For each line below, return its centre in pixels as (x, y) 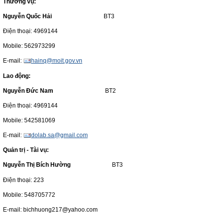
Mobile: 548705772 (29, 195)
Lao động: (17, 76)
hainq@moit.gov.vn (56, 61)
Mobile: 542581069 (29, 120)
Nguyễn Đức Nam (28, 91)
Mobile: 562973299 (29, 46)
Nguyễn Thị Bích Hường (38, 165)
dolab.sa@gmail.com (59, 135)
